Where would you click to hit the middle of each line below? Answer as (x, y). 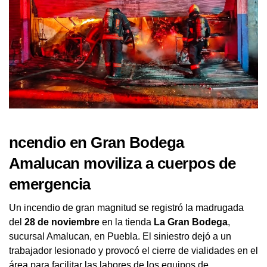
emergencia (50, 184)
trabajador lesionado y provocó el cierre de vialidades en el (133, 250)
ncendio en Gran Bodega (97, 142)
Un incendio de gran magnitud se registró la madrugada (126, 207)
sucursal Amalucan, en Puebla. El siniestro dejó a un (120, 236)
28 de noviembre (62, 222)
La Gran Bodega (191, 222)
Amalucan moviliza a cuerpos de (122, 163)
